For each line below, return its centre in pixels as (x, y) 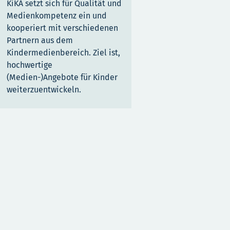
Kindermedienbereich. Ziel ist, (63, 53)
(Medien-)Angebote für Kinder (62, 78)
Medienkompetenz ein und (57, 16)
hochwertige (30, 65)
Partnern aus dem (40, 41)
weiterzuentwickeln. (44, 90)
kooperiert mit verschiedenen (62, 28)
